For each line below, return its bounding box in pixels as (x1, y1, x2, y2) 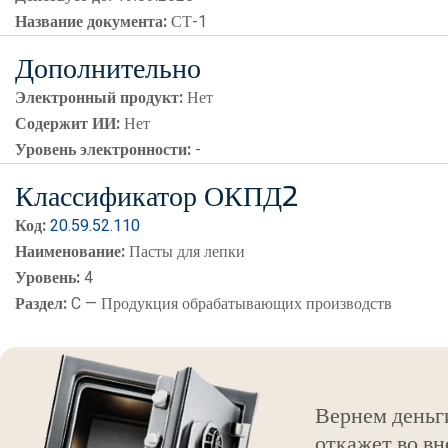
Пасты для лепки (125, 240, 245, 264)
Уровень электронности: (15, 138, 191, 162)
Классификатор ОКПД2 (15, 178, 298, 215)
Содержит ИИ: (15, 112, 120, 136)
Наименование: (15, 240, 125, 264)
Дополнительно (15, 50, 201, 87)
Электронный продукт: (15, 86, 183, 110)
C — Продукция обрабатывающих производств (67, 292, 392, 316)
